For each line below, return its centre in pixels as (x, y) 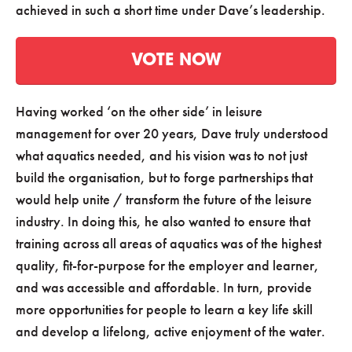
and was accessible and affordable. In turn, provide (164, 287)
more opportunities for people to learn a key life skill (164, 309)
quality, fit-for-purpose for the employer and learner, (167, 265)
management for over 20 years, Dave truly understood (172, 133)
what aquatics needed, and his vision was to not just (161, 155)
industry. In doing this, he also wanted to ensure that (163, 221)
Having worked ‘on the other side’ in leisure (139, 111)
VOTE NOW (176, 60)
